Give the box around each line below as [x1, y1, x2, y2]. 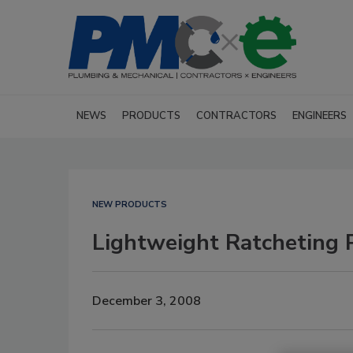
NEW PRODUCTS [92, 199, 167, 210]
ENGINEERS [292, 109, 347, 123]
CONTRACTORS [196, 109, 277, 123]
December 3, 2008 [92, 292, 201, 310]
